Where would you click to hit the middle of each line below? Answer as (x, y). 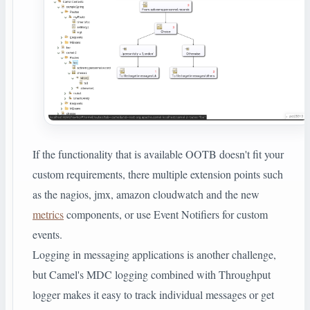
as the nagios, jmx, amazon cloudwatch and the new (146, 194)
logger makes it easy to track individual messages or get (153, 295)
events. (47, 235)
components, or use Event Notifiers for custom (166, 215)
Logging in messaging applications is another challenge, (154, 255)
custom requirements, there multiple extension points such (158, 174)
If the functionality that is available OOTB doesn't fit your (158, 154)
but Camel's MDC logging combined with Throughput (152, 275)
